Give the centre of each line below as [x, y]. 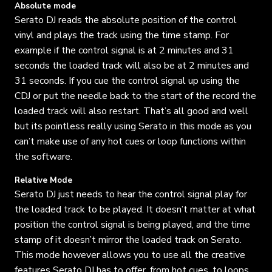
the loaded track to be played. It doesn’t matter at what [135, 209]
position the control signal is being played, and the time [132, 224]
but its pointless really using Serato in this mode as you [133, 126]
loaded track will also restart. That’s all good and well [131, 111]
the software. [43, 156]
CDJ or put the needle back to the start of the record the [135, 96]
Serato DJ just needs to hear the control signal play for [131, 194]
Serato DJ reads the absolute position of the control [126, 20]
